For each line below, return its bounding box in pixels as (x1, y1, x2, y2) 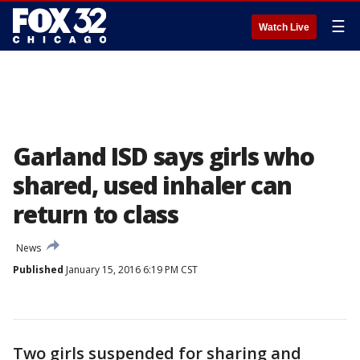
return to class (13, 198, 179, 231)
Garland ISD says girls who (13, 140, 314, 173)
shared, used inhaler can (13, 169, 292, 202)
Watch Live (259, 22, 309, 33)
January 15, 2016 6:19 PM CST (63, 263, 198, 276)
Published (13, 263, 63, 276)
